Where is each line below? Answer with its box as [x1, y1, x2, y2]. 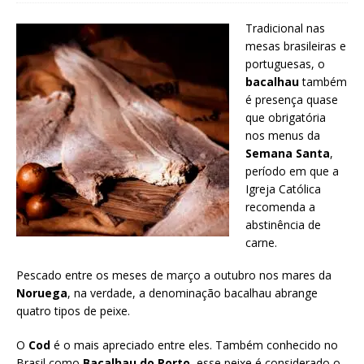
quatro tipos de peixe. [16, 303, 130, 319]
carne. [245, 234, 277, 250]
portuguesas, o [245, 55, 325, 71]
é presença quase [245, 91, 338, 107]
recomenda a [245, 198, 315, 214]
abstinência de [245, 216, 321, 232]
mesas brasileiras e [245, 37, 346, 54]
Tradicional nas [245, 19, 325, 36]
